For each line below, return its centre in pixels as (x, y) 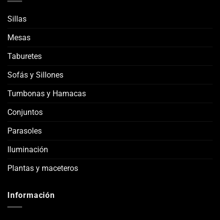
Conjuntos (25, 112)
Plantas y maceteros (43, 168)
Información (31, 195)
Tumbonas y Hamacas (47, 93)
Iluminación (28, 149)
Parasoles (25, 131)
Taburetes (25, 56)
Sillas (17, 19)
